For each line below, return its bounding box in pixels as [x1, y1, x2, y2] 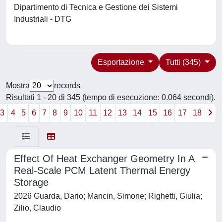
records [54, 81, 80, 90]
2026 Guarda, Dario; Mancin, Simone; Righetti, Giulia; [14, 192, 202, 200]
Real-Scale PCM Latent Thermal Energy [14, 165, 190, 176]
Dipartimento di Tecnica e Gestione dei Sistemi [14, 3, 178, 11]
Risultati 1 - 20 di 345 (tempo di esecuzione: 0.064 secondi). [6, 93, 216, 102]
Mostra [6, 81, 30, 90]
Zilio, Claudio [14, 204, 61, 212]
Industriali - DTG [14, 15, 75, 23]
